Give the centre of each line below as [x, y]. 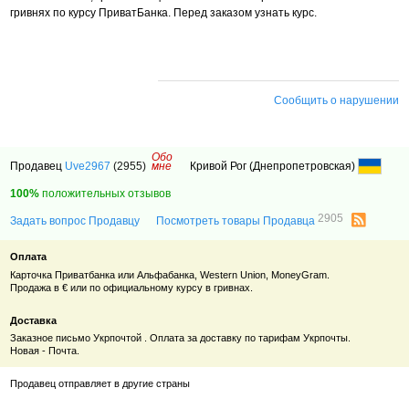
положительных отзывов [105, 194]
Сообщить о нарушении [336, 101]
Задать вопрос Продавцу [75, 221]
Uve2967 [88, 167]
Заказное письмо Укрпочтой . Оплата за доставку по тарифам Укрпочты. [181, 338]
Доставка [34, 320]
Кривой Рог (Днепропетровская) [274, 167]
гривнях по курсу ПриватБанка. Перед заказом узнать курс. [164, 13]
